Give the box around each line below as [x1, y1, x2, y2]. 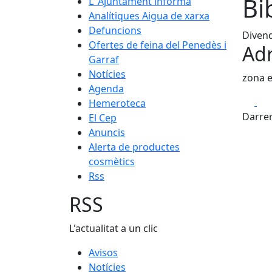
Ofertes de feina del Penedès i [89, 38, 226, 52]
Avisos [89, 246, 118, 259]
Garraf [89, 53, 119, 66]
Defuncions [89, 24, 141, 37]
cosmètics [89, 155, 135, 168]
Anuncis [89, 126, 125, 139]
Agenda [89, 82, 124, 95]
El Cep [89, 111, 117, 124]
